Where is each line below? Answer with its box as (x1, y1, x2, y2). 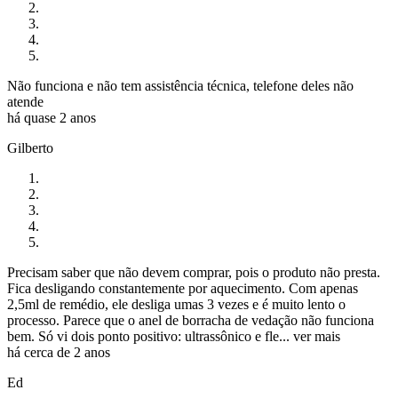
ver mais (293, 329, 340, 345)
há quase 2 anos (7, 110, 96, 126)
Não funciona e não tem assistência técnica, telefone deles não (7, 78, 354, 94)
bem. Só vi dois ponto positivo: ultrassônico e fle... (7, 329, 290, 345)
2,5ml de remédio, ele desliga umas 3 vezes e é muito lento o (7, 297, 346, 313)
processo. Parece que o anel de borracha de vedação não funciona (7, 313, 374, 329)
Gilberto (7, 140, 53, 156)
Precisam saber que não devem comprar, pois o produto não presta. (7, 265, 380, 281)
